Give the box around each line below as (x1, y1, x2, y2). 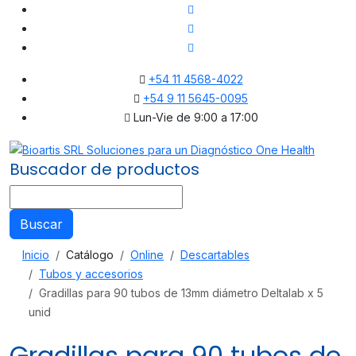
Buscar (20, 216, 63, 233)
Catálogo (66, 248, 114, 262)
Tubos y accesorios (39, 267, 143, 281)
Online (130, 248, 164, 262)
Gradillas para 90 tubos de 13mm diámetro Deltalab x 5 (39, 286, 323, 300)
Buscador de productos (10, 158, 199, 181)
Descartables (180, 248, 250, 262)
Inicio (22, 248, 49, 262)
